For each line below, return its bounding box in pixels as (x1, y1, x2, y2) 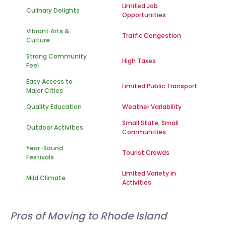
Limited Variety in (122, 169, 176, 178)
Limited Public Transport (122, 82, 197, 90)
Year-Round (26, 144, 63, 152)
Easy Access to (26, 77, 73, 86)
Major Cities (26, 86, 63, 95)
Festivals (26, 153, 54, 161)
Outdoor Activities (26, 123, 83, 132)
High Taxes (122, 56, 156, 65)
